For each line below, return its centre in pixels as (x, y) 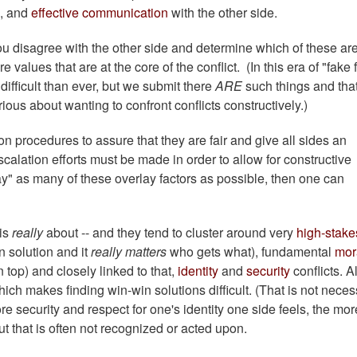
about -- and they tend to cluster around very (170, 233)
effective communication (100, 13)
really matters (129, 252)
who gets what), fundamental (251, 252)
